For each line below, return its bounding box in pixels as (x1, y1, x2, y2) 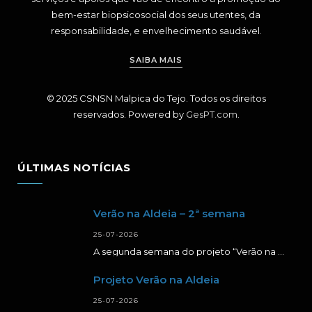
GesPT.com (185, 108, 237, 120)
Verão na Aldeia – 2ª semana (93, 206, 245, 220)
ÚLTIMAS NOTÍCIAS (17, 160, 131, 174)
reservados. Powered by (72, 108, 186, 120)
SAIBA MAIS (129, 54, 183, 65)
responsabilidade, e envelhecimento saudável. (50, 24, 262, 36)
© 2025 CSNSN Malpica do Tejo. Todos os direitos (46, 92, 266, 104)
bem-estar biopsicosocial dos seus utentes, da (52, 8, 260, 20)
